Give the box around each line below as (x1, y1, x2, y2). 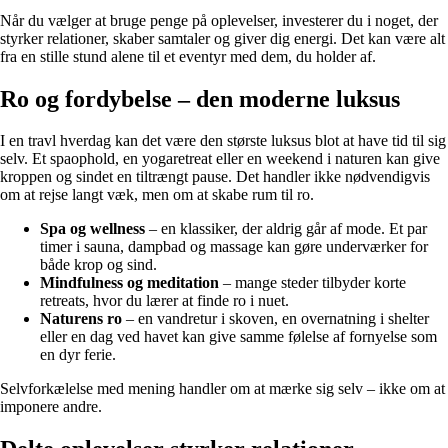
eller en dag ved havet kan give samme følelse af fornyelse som (40, 328, 437, 346)
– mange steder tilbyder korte (219, 274, 406, 292)
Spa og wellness (40, 220, 145, 238)
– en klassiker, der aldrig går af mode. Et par (145, 220, 427, 238)
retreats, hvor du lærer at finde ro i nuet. (40, 292, 289, 310)
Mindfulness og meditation (40, 274, 219, 292)
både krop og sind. (40, 256, 157, 274)
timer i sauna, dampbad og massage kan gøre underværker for (40, 238, 428, 256)
